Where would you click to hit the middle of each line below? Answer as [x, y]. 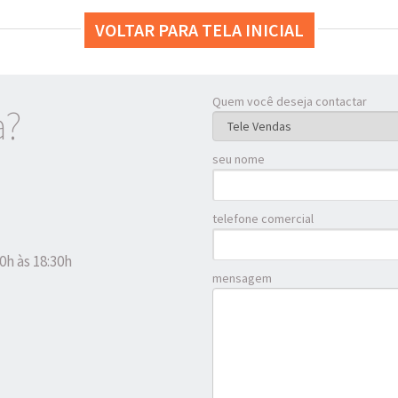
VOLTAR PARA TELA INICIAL [199, 30]
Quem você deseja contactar [290, 102]
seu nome [239, 159]
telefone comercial [263, 219]
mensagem [242, 279]
